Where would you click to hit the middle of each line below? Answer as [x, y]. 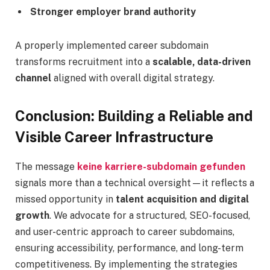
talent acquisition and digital [182, 199]
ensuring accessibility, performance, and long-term [129, 248]
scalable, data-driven [202, 61]
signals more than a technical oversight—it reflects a [135, 183]
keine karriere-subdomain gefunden [160, 166]
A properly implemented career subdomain [112, 45]
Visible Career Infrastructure [114, 137]
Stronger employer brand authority [113, 12]
